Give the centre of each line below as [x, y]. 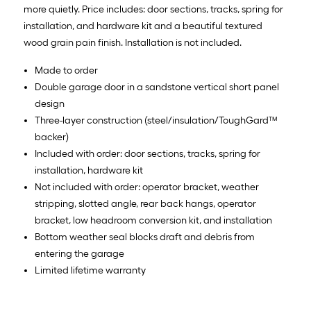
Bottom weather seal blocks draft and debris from [145, 237]
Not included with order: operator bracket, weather [147, 187]
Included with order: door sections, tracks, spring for [148, 154]
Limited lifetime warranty [90, 270]
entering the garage [79, 254]
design [50, 104]
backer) [52, 137]
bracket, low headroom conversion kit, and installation [153, 220]
